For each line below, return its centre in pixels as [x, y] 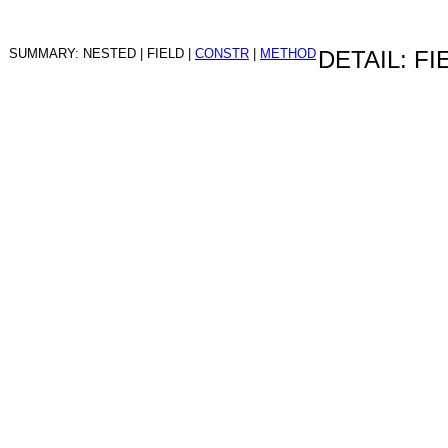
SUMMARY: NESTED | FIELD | [102, 53]
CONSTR [222, 53]
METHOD [288, 53]
